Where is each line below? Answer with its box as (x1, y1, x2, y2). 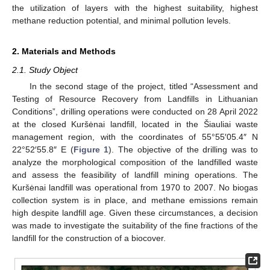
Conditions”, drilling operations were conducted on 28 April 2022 (12, 107, 258, 116)
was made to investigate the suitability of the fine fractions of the (12, 221, 258, 230)
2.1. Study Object (12, 64, 78, 75)
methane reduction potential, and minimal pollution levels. (12, 15, 231, 25)
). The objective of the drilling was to (108, 145, 259, 154)
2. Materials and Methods (12, 46, 116, 56)
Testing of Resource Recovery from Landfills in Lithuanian (12, 94, 258, 104)
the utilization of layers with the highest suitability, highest (12, 2, 258, 13)
